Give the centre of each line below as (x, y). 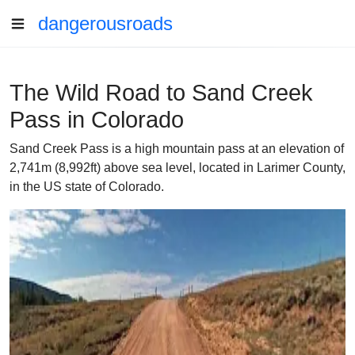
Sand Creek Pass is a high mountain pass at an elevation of (177, 149)
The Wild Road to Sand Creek (161, 93)
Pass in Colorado (97, 120)
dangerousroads (105, 23)
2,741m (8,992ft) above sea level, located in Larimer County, (177, 168)
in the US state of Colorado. (87, 187)
